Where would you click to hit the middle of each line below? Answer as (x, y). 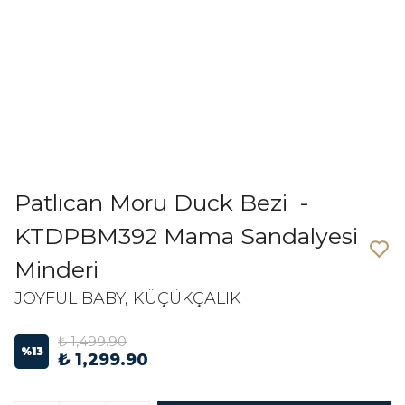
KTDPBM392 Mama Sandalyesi (186, 236)
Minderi (57, 269)
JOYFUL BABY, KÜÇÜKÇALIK (128, 298)
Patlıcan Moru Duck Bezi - (162, 202)
